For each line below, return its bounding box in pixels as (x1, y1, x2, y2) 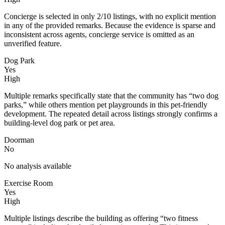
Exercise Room (4, 178, 53, 187)
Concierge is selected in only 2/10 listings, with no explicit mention (4, 12, 216, 21)
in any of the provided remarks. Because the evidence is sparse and (4, 21, 215, 30)
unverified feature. (4, 39, 62, 48)
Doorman (4, 135, 34, 144)
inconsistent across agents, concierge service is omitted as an (4, 30, 194, 39)
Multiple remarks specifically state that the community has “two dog (4, 91, 218, 100)
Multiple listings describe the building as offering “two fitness (4, 213, 198, 222)
